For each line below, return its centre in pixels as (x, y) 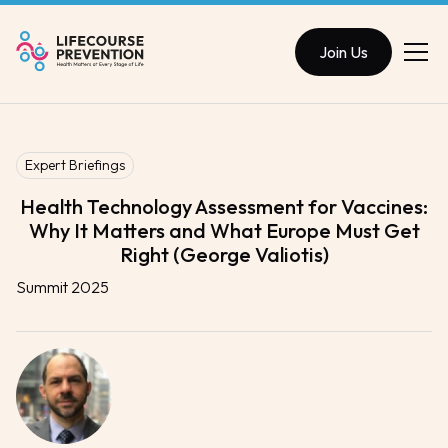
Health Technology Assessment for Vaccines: (224, 206)
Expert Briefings (75, 164)
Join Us (343, 51)
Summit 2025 (62, 286)
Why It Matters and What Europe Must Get (224, 230)
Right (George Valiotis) (224, 254)
